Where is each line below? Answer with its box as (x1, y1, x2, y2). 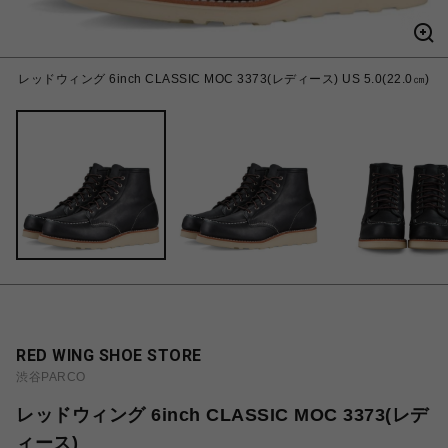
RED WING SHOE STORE (16, 346, 202, 365)
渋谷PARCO (16, 370, 86, 384)
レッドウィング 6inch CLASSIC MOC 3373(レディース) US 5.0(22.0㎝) (18, 72, 430, 86)
